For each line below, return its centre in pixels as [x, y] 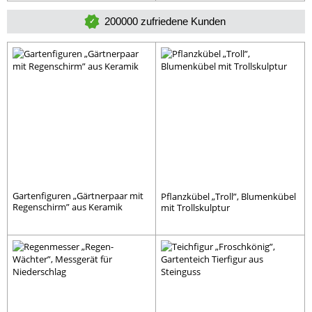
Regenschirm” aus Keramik [68, 207]
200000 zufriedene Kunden [165, 22]
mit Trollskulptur [195, 208]
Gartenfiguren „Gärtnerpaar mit [78, 196]
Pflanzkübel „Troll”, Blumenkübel [228, 197]
